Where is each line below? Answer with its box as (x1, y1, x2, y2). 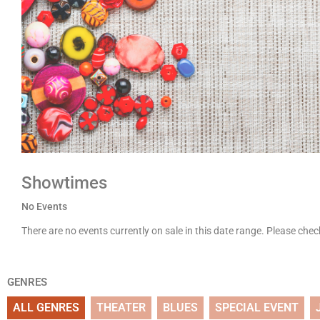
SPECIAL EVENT (215, 301, 299, 315)
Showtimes (21, 173, 107, 193)
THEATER (96, 301, 146, 315)
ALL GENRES (13, 301, 79, 315)
